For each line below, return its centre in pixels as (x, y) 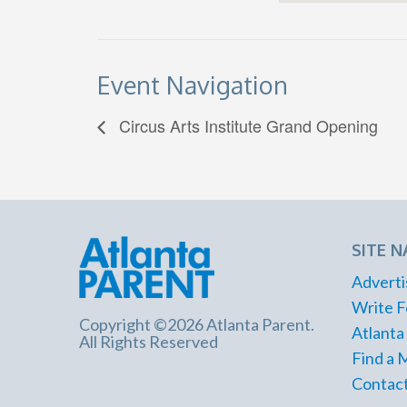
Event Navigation (193, 85)
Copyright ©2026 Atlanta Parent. (197, 324)
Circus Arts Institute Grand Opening (246, 125)
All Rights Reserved (149, 341)
